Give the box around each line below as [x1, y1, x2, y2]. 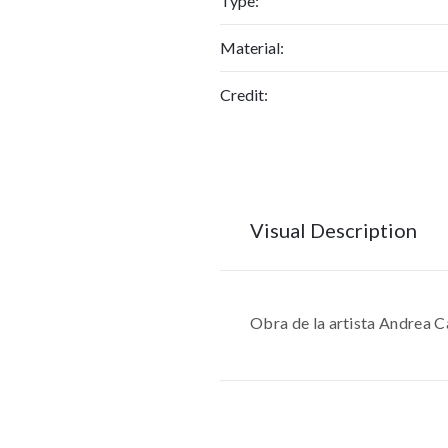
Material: [220, 38, 284, 57]
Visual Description [250, 218, 417, 242]
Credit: [220, 85, 268, 104]
